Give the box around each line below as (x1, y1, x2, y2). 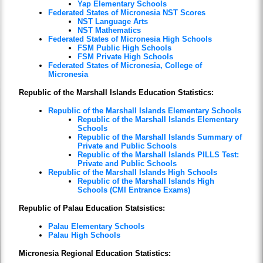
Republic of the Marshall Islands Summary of (77, 133, 242, 142)
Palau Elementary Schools (48, 222, 145, 231)
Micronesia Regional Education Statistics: (19, 249, 171, 258)
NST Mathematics (77, 26, 141, 35)
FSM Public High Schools (77, 43, 172, 53)
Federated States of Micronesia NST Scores (48, 8, 206, 18)
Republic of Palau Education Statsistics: (19, 204, 166, 213)
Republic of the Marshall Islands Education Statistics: (19, 88, 214, 97)
